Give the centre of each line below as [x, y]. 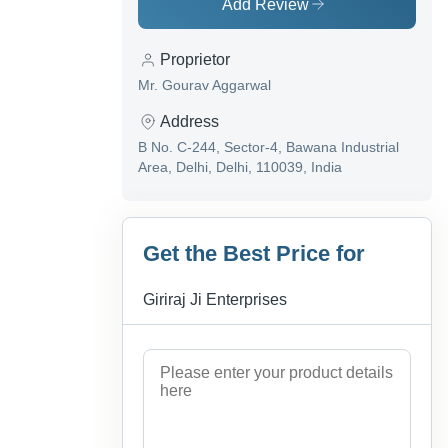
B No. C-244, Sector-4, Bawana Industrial [268, 147]
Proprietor [195, 60]
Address [189, 122]
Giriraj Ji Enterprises [215, 300]
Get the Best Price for [254, 254]
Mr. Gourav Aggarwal [204, 85]
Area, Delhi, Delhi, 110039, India [240, 167]
